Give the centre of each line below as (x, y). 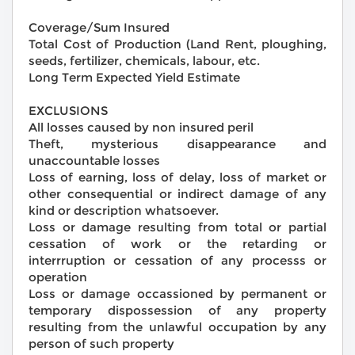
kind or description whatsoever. (124, 211)
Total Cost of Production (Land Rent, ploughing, (177, 44)
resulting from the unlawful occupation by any (177, 327)
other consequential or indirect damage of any (177, 194)
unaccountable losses (94, 161)
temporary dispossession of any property (177, 311)
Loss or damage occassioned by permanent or (177, 294)
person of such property (101, 344)
